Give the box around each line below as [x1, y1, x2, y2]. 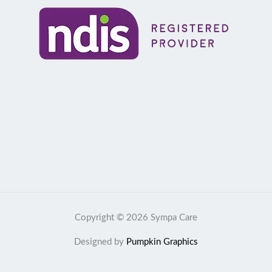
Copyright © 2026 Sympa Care [75, 212, 197, 222]
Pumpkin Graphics [126, 237, 198, 246]
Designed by [74, 237, 126, 246]
